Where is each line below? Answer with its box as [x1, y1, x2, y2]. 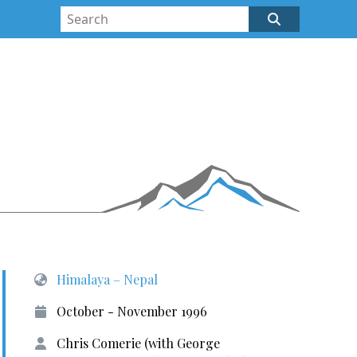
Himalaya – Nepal [56, 271, 158, 288]
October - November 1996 [56, 303, 207, 320]
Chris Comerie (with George [56, 335, 220, 351]
